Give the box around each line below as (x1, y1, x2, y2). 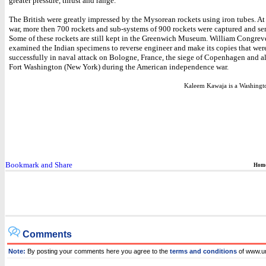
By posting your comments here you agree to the (27, 248, 168, 255)
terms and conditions (170, 248, 237, 255)
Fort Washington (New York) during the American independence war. (9, 62, 229, 71)
